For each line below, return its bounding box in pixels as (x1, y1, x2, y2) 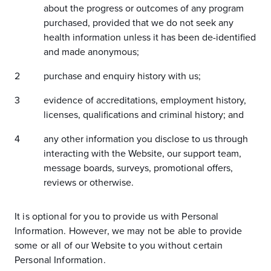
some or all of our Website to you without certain (15, 240, 223, 252)
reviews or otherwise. (44, 177, 134, 189)
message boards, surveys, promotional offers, (44, 162, 233, 174)
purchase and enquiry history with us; (44, 70, 201, 82)
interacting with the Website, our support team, (44, 148, 241, 160)
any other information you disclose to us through (44, 133, 248, 145)
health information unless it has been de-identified (44, 31, 256, 44)
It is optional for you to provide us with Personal (15, 211, 219, 223)
